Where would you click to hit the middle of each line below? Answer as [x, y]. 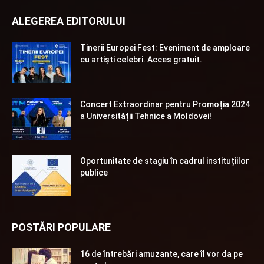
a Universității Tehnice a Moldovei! [146, 116]
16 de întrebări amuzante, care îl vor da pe [161, 254]
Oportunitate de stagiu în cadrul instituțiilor [165, 161]
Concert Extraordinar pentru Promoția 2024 [165, 105]
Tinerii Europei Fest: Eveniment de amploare [165, 48]
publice [94, 173]
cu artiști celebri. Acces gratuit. [141, 60]
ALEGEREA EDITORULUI [69, 21]
